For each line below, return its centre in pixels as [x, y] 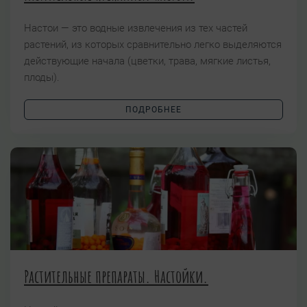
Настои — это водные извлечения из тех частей [136, 28]
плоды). [42, 78]
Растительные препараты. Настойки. [116, 277]
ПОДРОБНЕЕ [153, 110]
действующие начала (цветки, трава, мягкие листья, [147, 61]
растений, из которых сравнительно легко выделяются [153, 45]
